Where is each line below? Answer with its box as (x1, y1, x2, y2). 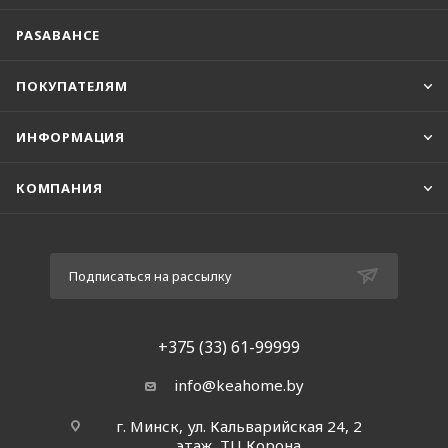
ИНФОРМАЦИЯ (16, 127, 125, 146)
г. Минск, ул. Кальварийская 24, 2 (115, 415, 362, 436)
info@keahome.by (173, 374, 304, 395)
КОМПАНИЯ (16, 178, 103, 197)
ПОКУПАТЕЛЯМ (16, 76, 128, 95)
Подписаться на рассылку (69, 266, 232, 285)
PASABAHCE (16, 25, 101, 44)
